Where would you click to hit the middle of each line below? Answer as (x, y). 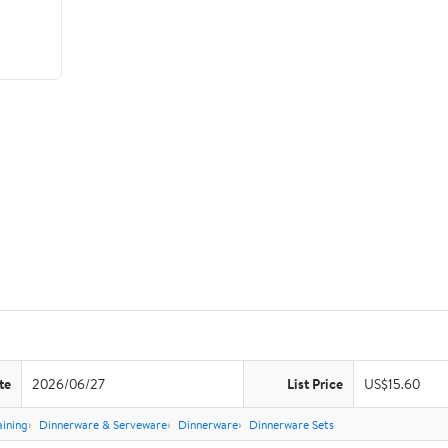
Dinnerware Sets (291, 424)
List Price (315, 383)
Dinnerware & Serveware (103, 424)
